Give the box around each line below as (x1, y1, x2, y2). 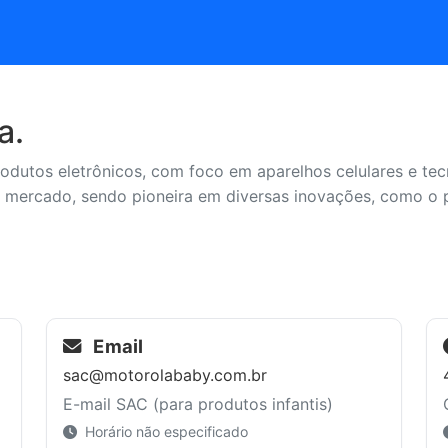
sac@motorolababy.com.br (63, 364, 267, 385)
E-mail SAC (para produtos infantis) (63, 393, 333, 414)
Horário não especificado (81, 422, 248, 440)
